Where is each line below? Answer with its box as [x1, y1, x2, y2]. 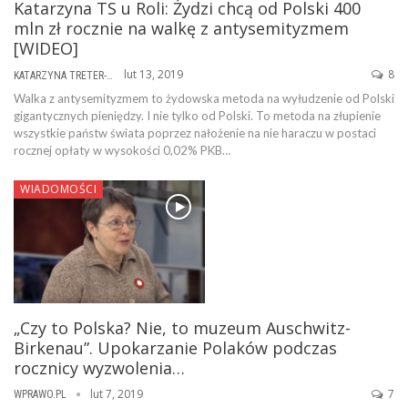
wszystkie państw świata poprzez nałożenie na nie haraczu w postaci [14, 126, 376, 141]
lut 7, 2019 [90, 385, 143, 402]
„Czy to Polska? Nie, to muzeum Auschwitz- [14, 316, 351, 339]
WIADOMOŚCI [20, 181, 97, 198]
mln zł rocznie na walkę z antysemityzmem [14, 17, 349, 40]
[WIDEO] [14, 37, 78, 60]
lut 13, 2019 [124, 66, 183, 83]
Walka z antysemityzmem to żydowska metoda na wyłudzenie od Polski [14, 91, 394, 107]
